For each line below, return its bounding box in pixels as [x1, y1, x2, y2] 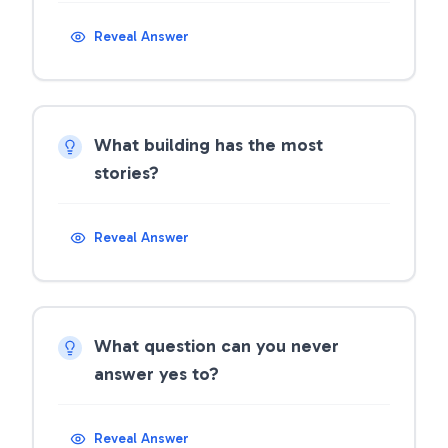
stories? [94, 162, 159, 184]
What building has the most [94, 134, 323, 156]
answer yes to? [94, 363, 219, 385]
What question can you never [94, 335, 339, 357]
